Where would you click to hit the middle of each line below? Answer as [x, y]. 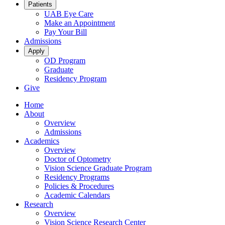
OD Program [65, 61]
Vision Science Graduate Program [98, 168]
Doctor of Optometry [78, 159]
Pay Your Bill [66, 32]
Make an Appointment [80, 23]
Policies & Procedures [79, 186]
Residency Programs [77, 177]
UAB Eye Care [69, 14]
